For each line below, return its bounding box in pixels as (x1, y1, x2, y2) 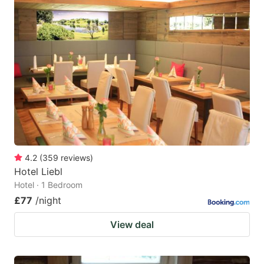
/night (35, 194, 61, 206)
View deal (110, 218, 154, 230)
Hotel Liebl (14, 165, 62, 177)
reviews (61, 152, 90, 163)
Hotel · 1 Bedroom (14, 179, 82, 190)
